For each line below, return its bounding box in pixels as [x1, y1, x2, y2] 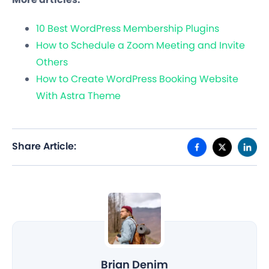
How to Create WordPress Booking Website [36, 72, 238, 86]
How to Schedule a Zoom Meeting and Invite [36, 38, 245, 53]
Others [36, 55, 68, 70]
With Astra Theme [36, 89, 121, 103]
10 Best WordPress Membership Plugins [36, 22, 219, 36]
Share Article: [12, 139, 76, 154]
